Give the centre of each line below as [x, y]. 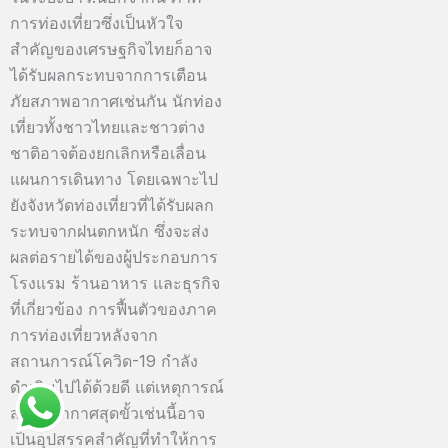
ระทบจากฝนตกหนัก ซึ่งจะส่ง [109, 231]
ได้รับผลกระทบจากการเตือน [108, 75]
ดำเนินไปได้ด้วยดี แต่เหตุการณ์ [117, 387]
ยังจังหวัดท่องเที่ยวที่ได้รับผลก [112, 205]
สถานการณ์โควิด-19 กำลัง [104, 361]
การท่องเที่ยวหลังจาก [84, 335]
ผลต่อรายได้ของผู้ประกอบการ [114, 257]
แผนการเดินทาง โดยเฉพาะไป [114, 179]
